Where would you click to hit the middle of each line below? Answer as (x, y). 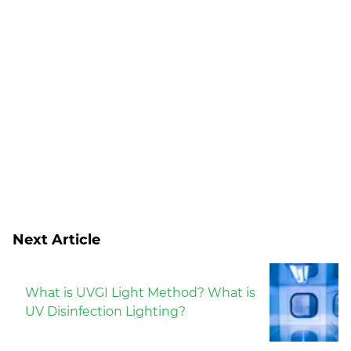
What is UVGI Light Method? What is (140, 293)
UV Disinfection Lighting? (105, 312)
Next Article (56, 240)
